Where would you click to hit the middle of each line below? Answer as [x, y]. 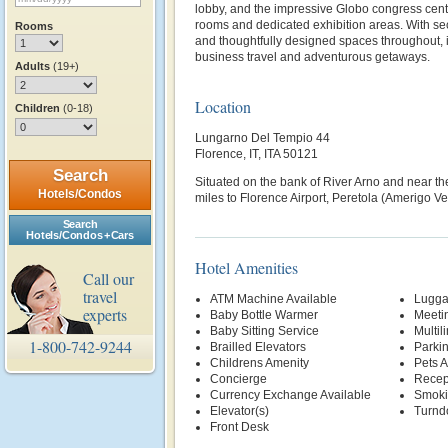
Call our [108, 278]
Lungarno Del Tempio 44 [262, 138]
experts [105, 314]
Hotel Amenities [246, 267]
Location [223, 106]
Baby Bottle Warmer [264, 315]
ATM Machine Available [273, 299]
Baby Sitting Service [264, 331]
